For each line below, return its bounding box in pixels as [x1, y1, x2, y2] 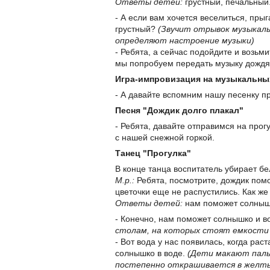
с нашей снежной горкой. [115, 133, 215, 143]
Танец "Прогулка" [115, 148, 191, 159]
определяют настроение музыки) [115, 36, 254, 46]
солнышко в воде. [115, 248, 187, 259]
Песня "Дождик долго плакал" [115, 105, 243, 116]
